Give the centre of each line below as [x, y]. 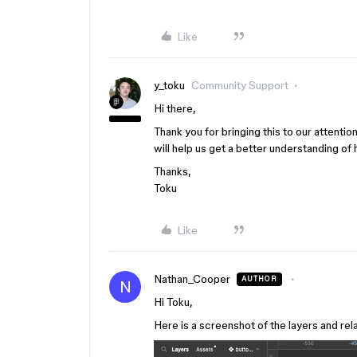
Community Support [240, 85]
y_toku [169, 85]
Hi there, [175, 108]
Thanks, [173, 171]
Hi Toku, [173, 302]
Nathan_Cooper [192, 279]
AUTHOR [259, 279]
